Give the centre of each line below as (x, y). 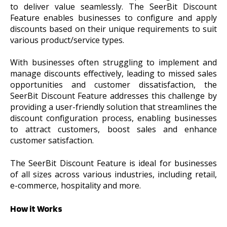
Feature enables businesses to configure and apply (113, 18)
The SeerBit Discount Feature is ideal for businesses (113, 163)
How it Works (36, 209)
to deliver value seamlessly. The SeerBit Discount (113, 7)
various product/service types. (68, 40)
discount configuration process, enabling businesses (113, 118)
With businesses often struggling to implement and (113, 63)
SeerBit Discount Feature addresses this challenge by (113, 96)
